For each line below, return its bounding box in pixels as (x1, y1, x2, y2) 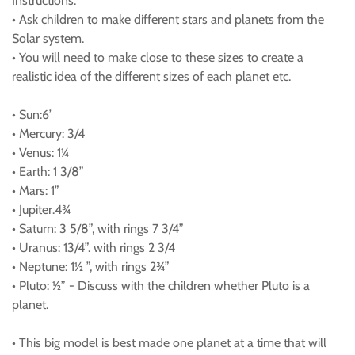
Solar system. (12, 31, 84, 46)
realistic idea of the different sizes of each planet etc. (12, 69, 291, 84)
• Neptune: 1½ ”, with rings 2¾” (12, 259, 170, 274)
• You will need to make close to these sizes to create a (12, 50, 303, 65)
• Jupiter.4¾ (12, 202, 71, 217)
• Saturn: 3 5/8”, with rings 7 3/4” (12, 221, 184, 236)
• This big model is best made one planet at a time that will (12, 335, 326, 350)
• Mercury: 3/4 (12, 126, 85, 141)
